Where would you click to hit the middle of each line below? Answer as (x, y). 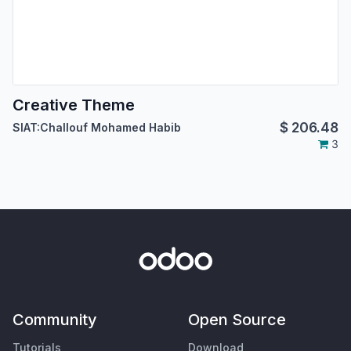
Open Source (237, 320)
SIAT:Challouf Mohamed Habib (97, 127)
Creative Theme (74, 105)
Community (55, 320)
